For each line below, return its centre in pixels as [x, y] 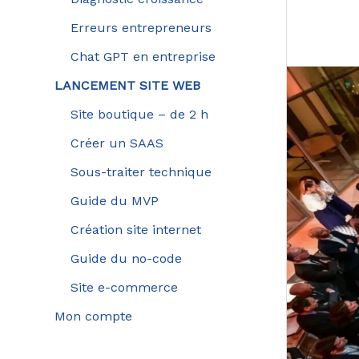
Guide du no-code [126, 258]
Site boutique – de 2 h [139, 114]
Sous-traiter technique [141, 171]
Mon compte [93, 316]
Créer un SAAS [117, 143]
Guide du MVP [114, 200]
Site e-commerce [124, 287]
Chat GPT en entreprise [143, 56]
